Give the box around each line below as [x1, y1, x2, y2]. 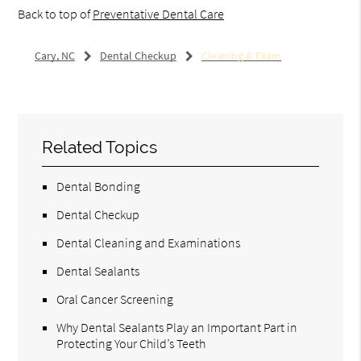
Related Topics [42, 137, 158, 158]
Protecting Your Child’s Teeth [56, 335, 206, 352]
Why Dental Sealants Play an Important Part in [56, 319, 298, 336]
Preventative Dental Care [93, 6, 225, 23]
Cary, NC [34, 48, 75, 64]
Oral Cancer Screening [56, 291, 174, 308]
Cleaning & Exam [201, 48, 281, 64]
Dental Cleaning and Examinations [56, 234, 241, 251]
